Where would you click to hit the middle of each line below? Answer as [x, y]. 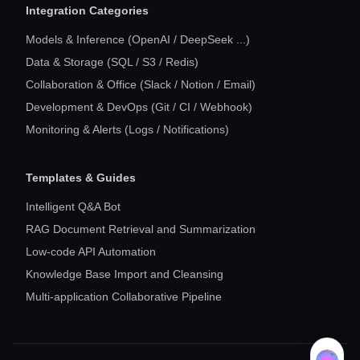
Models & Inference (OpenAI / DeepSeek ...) [138, 39]
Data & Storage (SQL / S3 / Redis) [112, 62]
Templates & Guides [81, 178]
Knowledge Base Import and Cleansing [125, 274]
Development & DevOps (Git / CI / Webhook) [139, 107]
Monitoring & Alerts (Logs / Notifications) [127, 129]
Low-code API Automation [91, 252]
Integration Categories [87, 10]
